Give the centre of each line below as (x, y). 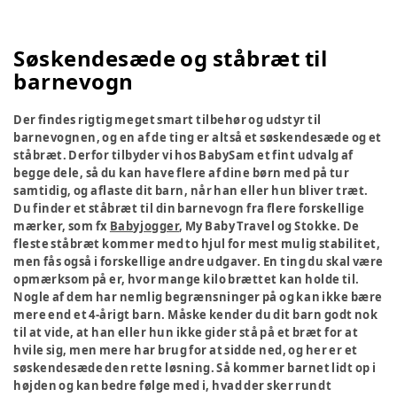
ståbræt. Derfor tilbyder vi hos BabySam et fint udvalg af (183, 155)
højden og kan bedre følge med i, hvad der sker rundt (173, 385)
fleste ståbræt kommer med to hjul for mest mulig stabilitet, (197, 244)
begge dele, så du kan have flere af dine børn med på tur (182, 173)
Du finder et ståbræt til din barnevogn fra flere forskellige (189, 208)
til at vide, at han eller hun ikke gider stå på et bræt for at (186, 332)
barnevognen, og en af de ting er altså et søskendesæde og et (198, 137)
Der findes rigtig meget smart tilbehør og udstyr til (167, 120)
